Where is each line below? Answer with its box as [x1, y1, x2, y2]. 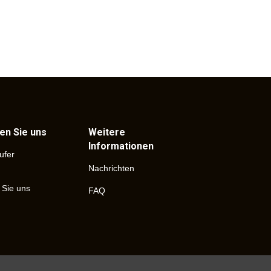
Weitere [88, 126, 125, 139]
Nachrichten [88, 163, 134, 174]
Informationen [88, 140, 154, 152]
